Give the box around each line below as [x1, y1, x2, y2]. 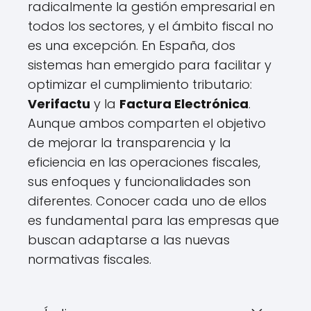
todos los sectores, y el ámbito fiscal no [28, 17, 274, 35]
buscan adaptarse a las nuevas [28, 231, 230, 249]
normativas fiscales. [28, 251, 151, 268]
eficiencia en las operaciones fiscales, [28, 153, 260, 171]
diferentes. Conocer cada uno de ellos [28, 192, 267, 210]
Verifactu [28, 95, 90, 112]
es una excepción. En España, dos [28, 37, 235, 54]
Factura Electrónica [119, 95, 249, 112]
